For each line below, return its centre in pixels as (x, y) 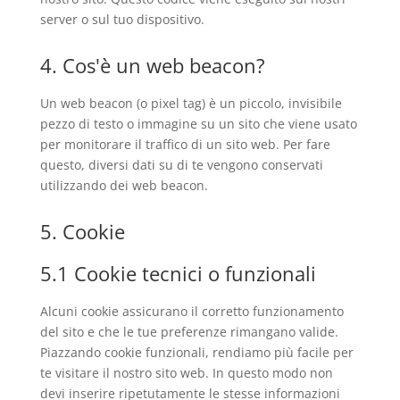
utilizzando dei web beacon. (124, 185)
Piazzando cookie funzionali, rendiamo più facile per (196, 352)
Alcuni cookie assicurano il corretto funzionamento (192, 311)
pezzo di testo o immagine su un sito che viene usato (198, 124)
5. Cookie (82, 231)
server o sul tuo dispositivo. (122, 19)
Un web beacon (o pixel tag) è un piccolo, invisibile (191, 103)
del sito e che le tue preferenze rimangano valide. (189, 332)
